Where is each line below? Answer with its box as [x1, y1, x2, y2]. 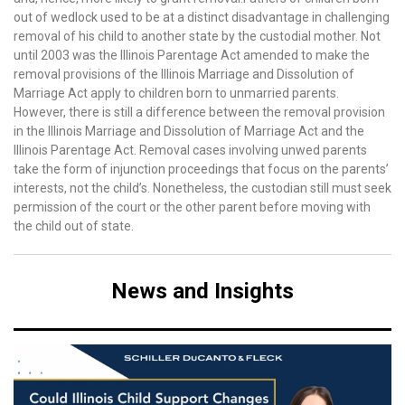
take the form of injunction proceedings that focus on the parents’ [14, 162, 389, 176]
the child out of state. [14, 219, 134, 233]
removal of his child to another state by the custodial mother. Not [14, 29, 381, 43]
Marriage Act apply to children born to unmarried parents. [14, 86, 339, 100]
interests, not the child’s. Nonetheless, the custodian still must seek [14, 181, 391, 195]
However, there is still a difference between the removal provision [14, 105, 385, 119]
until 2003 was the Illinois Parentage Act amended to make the [14, 48, 370, 62]
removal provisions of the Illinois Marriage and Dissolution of [14, 67, 354, 81]
